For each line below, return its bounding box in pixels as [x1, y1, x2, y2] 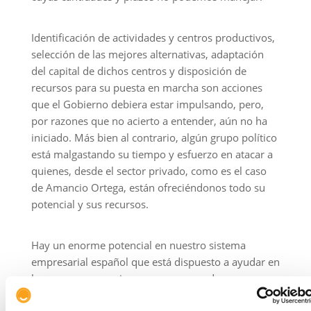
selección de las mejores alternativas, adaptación [31, 47, 264, 61]
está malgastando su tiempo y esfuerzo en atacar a [31, 147, 273, 161]
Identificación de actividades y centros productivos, [31, 31, 275, 44]
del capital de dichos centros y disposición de [31, 64, 246, 78]
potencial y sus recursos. [31, 197, 149, 211]
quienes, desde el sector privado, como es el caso [31, 164, 267, 178]
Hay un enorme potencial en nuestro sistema [31, 238, 246, 252]
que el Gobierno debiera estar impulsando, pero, [31, 97, 264, 111]
